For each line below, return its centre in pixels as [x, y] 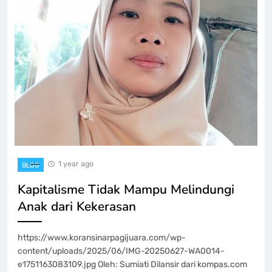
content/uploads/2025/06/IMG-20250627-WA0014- [121, 251]
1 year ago [76, 163]
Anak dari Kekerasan [77, 206]
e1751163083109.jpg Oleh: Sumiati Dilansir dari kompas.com [132, 264]
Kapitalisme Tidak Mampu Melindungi [126, 189]
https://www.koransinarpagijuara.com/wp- [102, 237]
